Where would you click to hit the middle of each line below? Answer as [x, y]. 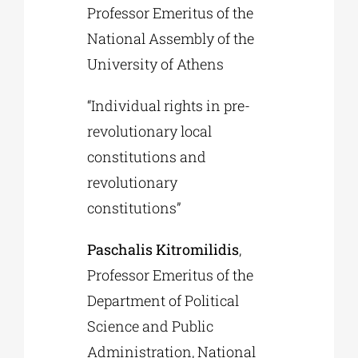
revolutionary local [150, 131]
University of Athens [156, 64]
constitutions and [147, 157]
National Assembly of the [171, 39]
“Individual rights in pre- [169, 106]
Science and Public [151, 326]
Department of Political [163, 301]
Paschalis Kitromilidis [163, 250]
